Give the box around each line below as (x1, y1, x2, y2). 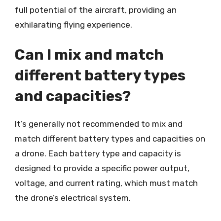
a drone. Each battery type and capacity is (15, 148, 181, 158)
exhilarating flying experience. (15, 19, 132, 30)
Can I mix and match (15, 46, 164, 64)
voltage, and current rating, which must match (15, 178, 198, 188)
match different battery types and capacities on (15, 134, 205, 144)
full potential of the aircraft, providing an (15, 4, 177, 15)
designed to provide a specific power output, (15, 163, 189, 173)
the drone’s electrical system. (15, 193, 131, 203)
